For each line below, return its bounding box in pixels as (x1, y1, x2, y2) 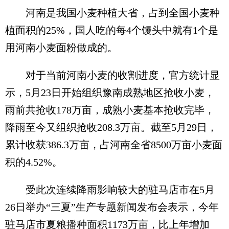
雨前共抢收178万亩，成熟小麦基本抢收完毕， (5, 104, 215, 116)
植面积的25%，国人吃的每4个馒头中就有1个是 (5, 25, 218, 36)
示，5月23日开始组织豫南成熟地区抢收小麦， (5, 87, 215, 98)
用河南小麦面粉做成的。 (5, 42, 118, 53)
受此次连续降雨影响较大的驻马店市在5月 (5, 184, 215, 195)
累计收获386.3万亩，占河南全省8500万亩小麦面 (5, 139, 222, 150)
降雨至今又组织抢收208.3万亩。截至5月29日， (5, 122, 217, 133)
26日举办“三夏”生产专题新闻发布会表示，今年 (5, 201, 219, 213)
